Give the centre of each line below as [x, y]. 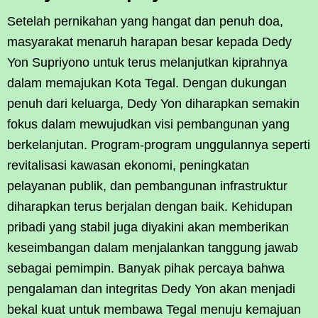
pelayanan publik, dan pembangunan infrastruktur [147, 186]
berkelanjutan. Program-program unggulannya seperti [159, 145]
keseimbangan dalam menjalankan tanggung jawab [153, 248]
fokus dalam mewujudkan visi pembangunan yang [148, 125]
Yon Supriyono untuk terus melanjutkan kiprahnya [147, 63]
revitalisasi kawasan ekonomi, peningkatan [128, 166]
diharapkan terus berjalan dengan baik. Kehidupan [150, 207]
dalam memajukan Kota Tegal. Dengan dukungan [147, 83]
